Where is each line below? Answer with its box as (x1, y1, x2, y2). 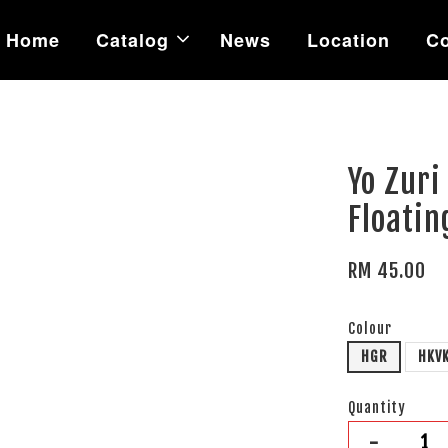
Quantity (348, 399, 407, 416)
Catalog (96, 27, 169, 53)
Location (307, 27, 390, 53)
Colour (348, 320, 393, 337)
